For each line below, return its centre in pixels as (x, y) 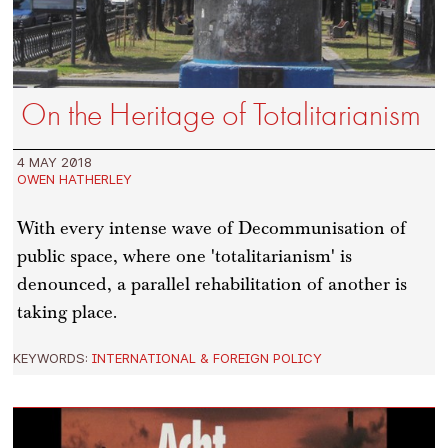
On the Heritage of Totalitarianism (221, 114)
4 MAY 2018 (55, 161)
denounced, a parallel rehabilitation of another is (212, 284)
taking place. (67, 312)
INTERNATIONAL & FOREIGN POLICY (207, 358)
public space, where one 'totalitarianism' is (185, 256)
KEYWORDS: (53, 358)
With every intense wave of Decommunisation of (212, 228)
